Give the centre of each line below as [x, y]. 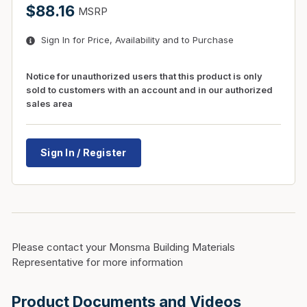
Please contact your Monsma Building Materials [123, 247]
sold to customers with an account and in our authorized [149, 90]
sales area [49, 103]
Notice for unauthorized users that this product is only [144, 76]
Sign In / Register [84, 152]
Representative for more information [97, 262]
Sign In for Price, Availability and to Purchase [137, 40]
